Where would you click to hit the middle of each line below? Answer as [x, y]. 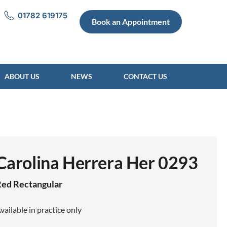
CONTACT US [145, 76]
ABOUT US [22, 76]
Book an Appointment [131, 22]
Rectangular [37, 184]
